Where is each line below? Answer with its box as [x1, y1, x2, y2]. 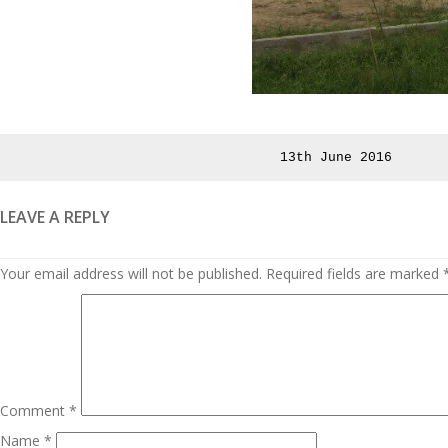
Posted [335, 148, 383, 164]
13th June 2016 [280, 149, 392, 165]
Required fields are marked [266, 263, 443, 283]
